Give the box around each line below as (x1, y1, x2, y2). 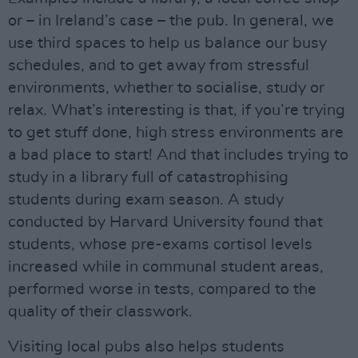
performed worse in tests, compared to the (8, 281, 316, 297)
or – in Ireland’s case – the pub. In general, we (8, 13, 334, 29)
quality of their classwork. (8, 304, 193, 320)
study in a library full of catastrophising (8, 169, 288, 185)
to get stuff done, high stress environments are (8, 125, 344, 141)
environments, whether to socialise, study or (8, 80, 324, 96)
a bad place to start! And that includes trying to (8, 147, 348, 163)
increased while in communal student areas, (8, 259, 324, 275)
